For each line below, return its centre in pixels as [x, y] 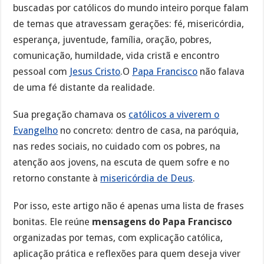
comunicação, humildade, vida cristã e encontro [116, 55]
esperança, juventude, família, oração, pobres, [113, 39]
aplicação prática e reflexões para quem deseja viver [127, 254]
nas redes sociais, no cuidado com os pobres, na [117, 147]
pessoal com [42, 71]
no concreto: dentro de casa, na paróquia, [148, 131]
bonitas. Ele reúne [53, 222]
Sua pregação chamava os [71, 115]
